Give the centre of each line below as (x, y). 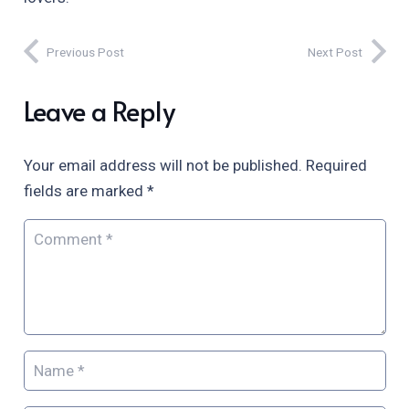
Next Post (335, 52)
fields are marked (85, 190)
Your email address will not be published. (163, 165)
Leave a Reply (102, 110)
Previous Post (85, 52)
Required (336, 165)
